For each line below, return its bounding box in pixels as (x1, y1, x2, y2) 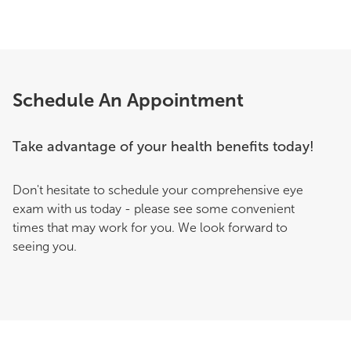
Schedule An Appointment (13, 88, 244, 111)
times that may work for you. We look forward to (13, 219, 288, 235)
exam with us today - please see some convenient (13, 201, 295, 216)
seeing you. (13, 238, 77, 254)
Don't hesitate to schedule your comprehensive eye (13, 182, 303, 197)
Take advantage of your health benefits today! (13, 137, 314, 155)
